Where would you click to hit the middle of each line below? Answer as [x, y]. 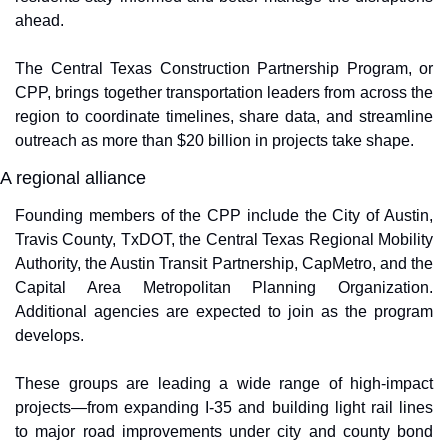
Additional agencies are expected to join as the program [224, 311]
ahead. [39, 20]
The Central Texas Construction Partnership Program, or [224, 68]
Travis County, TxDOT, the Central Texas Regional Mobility [224, 239]
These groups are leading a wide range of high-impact [224, 383]
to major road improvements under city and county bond [224, 431]
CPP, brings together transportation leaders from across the [224, 92]
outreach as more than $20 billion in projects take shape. [214, 140]
